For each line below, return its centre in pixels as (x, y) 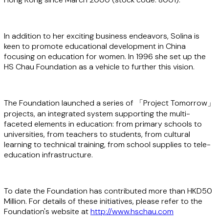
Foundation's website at (47, 212)
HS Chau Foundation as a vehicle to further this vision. (99, 67)
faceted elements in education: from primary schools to (103, 124)
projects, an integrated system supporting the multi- (97, 114)
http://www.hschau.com (132, 212)
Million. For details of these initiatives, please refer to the (103, 201)
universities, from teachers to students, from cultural (97, 134)
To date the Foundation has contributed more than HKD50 (108, 191)
